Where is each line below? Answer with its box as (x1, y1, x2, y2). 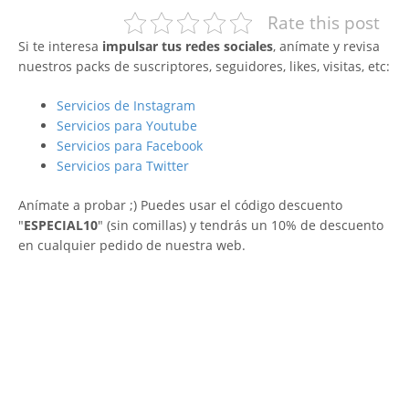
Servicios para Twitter (57, 156, 189, 174)
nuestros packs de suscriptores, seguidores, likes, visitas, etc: (18, 57, 390, 75)
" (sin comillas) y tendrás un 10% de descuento (98, 215, 383, 234)
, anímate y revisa (273, 37, 380, 55)
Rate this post (267, 9, 380, 35)
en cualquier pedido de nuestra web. (18, 236, 246, 254)
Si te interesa (18, 37, 102, 55)
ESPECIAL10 (24, 215, 98, 234)
